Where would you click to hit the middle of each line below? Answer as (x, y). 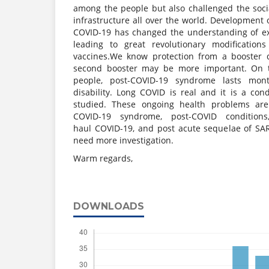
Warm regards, (103, 158)
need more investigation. (123, 140)
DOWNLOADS (109, 206)
